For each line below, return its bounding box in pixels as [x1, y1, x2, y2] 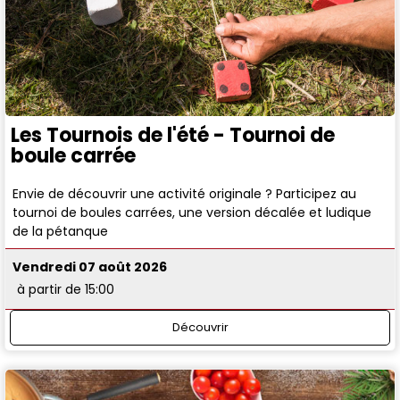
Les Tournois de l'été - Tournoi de [11, 121, 335, 149]
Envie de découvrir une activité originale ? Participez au [12, 184, 357, 203]
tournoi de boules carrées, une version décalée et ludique [12, 203, 372, 221]
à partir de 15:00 [17, 280, 115, 299]
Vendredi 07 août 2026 [12, 258, 168, 277]
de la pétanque [12, 221, 109, 240]
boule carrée [11, 141, 136, 170]
